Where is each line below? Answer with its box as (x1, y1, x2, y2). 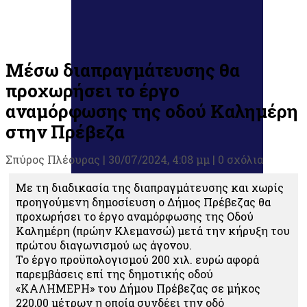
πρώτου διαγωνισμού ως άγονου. (16, 238, 192, 252)
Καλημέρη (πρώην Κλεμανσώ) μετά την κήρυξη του (16, 223, 290, 238)
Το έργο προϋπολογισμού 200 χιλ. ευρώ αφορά (16, 252, 259, 267)
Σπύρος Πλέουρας (5, 152, 100, 167)
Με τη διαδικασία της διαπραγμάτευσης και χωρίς (16, 180, 284, 195)
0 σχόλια (218, 152, 263, 167)
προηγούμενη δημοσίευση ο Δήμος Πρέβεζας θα (16, 195, 271, 209)
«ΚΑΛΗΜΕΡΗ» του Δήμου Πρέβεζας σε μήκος (16, 281, 260, 295)
